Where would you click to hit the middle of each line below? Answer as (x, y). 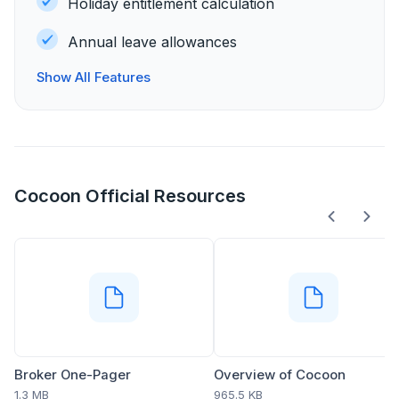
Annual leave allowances (157, 42)
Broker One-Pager (73, 375)
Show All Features (94, 77)
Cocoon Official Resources (130, 196)
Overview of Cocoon (280, 375)
